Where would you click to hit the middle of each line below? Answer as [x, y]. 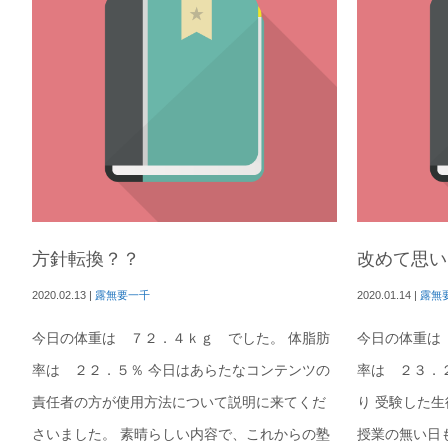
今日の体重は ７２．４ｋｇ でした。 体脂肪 [181, 339]
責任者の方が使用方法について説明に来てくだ [179, 403]
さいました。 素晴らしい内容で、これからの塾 [181, 435]
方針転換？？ [86, 259]
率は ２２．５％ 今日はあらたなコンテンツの [181, 371]
